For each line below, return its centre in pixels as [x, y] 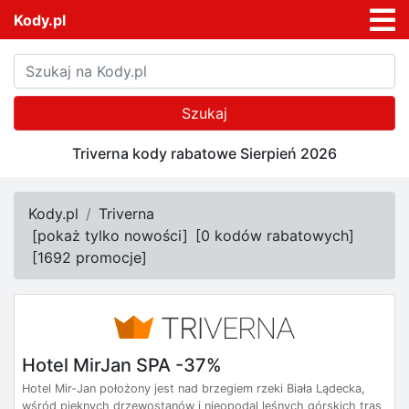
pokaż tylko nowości [110, 236]
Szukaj [204, 114]
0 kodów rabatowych [275, 236]
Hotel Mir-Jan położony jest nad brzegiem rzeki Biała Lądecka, [194, 388]
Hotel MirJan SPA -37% [122, 365]
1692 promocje [89, 258]
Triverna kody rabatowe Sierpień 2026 [204, 154]
